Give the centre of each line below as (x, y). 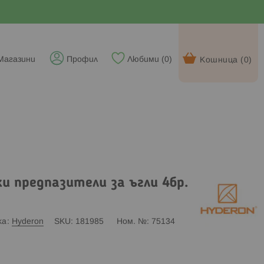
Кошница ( (222, 60)
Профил (82, 60)
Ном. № (131, 222)
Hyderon (27, 222)
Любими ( (146, 60)
